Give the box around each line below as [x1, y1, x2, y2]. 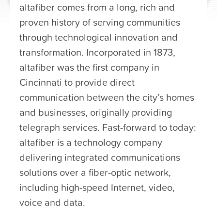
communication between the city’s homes [19, 90, 194, 105]
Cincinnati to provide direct [19, 75, 135, 90]
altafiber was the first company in [19, 60, 159, 75]
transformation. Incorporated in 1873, [19, 45, 175, 60]
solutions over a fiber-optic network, [19, 165, 171, 180]
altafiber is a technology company [19, 135, 162, 150]
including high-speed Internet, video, [19, 180, 175, 195]
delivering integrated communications [19, 150, 180, 165]
